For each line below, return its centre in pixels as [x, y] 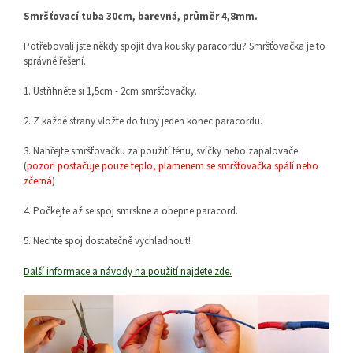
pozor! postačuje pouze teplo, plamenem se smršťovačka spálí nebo [173, 167]
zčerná [38, 182]
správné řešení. [55, 62]
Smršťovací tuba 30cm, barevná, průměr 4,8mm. [141, 17]
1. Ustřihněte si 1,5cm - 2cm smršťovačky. [110, 92]
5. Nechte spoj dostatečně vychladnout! [107, 242]
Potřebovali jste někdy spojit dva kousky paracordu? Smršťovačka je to [175, 47]
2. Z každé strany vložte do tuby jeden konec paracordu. [143, 122]
